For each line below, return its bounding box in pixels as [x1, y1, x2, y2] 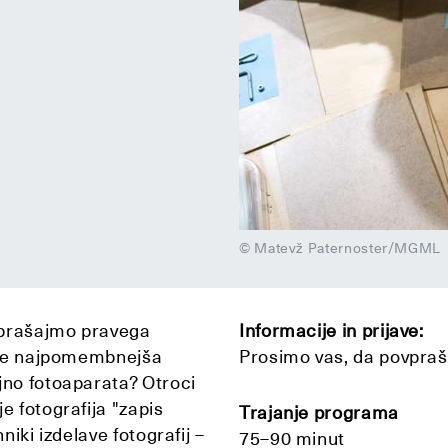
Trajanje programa [239, 401, 399, 425]
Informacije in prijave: [239, 319, 424, 343]
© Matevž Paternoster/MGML [239, 239, 441, 258]
